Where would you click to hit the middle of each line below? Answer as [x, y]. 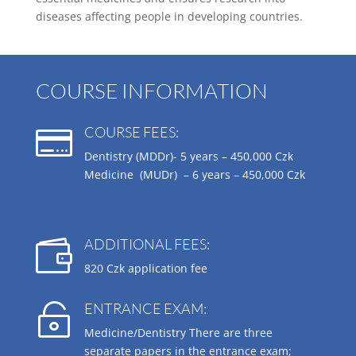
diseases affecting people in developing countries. [169, 16]
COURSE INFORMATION [151, 90]
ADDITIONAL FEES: [147, 244]
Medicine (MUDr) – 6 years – [163, 174]
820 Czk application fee [145, 268]
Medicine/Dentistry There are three [178, 332]
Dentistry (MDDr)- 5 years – [157, 156]
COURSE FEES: [131, 132]
